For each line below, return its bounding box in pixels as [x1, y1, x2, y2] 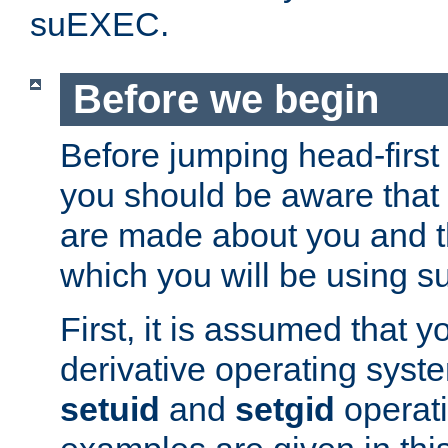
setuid [60, 389, 160, 428]
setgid [235, 389, 335, 428]
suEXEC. [30, 5, 169, 44]
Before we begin [72, 77, 379, 122]
